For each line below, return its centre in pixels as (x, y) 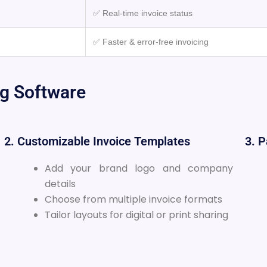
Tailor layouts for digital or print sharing (136, 215)
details (60, 184)
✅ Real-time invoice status (143, 13)
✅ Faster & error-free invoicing (151, 41)
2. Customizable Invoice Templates (97, 141)
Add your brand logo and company (139, 168)
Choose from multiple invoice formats (133, 199)
